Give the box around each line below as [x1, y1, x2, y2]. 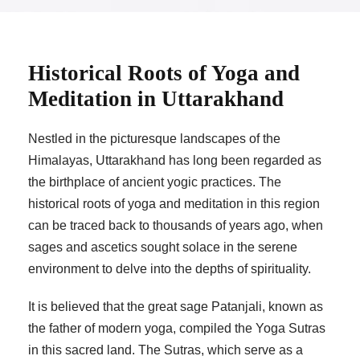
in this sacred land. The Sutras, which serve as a [28, 343, 303, 358]
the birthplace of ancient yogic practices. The [28, 175, 281, 190]
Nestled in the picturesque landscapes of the [28, 132, 280, 146]
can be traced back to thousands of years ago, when [28, 219, 323, 233]
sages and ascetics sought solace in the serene [28, 240, 297, 255]
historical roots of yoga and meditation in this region [28, 197, 320, 211]
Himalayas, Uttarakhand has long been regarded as [28, 153, 321, 168]
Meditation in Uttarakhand [28, 87, 284, 112]
